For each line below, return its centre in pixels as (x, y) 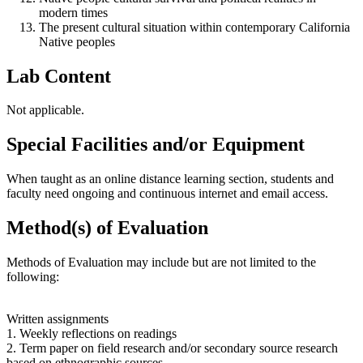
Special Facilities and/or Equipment (156, 145)
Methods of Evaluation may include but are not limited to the (161, 263)
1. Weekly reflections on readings (92, 334)
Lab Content (59, 76)
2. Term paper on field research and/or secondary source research (172, 348)
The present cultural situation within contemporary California (194, 27)
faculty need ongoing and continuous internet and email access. (167, 194)
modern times (73, 12)
